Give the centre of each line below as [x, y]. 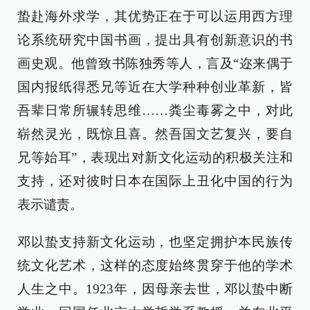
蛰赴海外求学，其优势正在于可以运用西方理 [155, 17]
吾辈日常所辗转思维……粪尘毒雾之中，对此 [155, 111]
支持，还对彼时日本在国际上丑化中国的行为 [155, 181]
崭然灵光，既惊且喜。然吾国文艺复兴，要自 [155, 134]
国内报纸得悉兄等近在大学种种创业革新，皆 [155, 87]
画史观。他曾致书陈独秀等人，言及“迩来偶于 [155, 64]
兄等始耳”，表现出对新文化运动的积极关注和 [155, 158]
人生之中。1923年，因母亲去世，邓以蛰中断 [155, 289]
